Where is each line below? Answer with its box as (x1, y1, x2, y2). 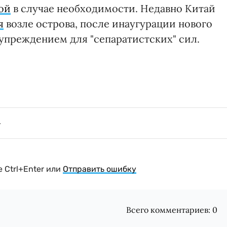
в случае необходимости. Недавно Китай (11, 2, 215, 15)
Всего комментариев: (126, 205, 213, 215)
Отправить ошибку (63, 164, 136, 174)
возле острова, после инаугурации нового (4, 17, 212, 30)
